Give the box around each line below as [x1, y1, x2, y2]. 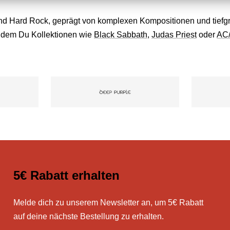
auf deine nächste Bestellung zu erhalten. [13, 212, 164, 221]
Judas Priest [151, 30, 197, 39]
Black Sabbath [94, 30, 147, 39]
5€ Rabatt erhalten [13, 168, 120, 182]
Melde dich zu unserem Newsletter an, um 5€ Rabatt [13, 198, 204, 207]
